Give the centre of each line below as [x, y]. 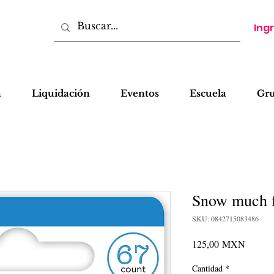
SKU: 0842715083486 [225, 218]
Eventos [140, 93]
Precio [257, 243]
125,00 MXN [219, 244]
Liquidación [61, 93]
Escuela [208, 93]
